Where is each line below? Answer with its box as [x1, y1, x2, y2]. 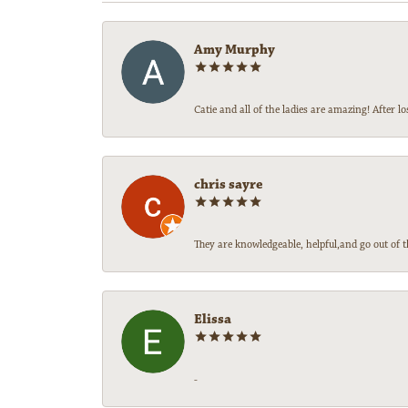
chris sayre [194, 176, 263, 194]
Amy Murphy [194, 41, 275, 59]
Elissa [194, 311, 231, 329]
